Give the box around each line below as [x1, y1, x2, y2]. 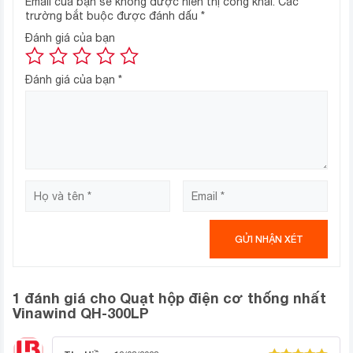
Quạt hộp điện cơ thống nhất [120, 289, 326, 307]
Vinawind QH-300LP [13, 304, 149, 322]
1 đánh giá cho [13, 289, 120, 307]
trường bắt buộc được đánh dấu [25, 9, 201, 23]
